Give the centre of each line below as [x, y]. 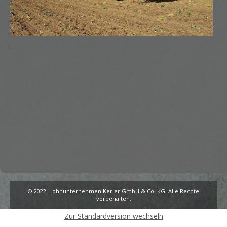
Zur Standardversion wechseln [113, 216]
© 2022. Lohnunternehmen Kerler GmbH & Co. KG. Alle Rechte [113, 191]
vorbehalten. [113, 199]
